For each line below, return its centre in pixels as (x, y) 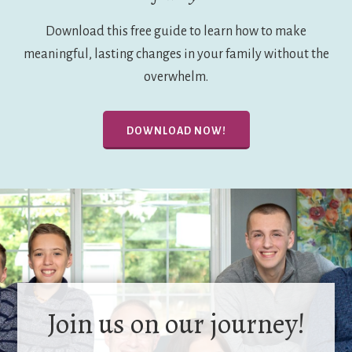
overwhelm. (176, 77)
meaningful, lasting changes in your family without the (176, 54)
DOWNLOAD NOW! (176, 131)
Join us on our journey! (176, 323)
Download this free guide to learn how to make (176, 31)
